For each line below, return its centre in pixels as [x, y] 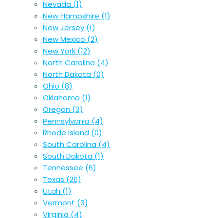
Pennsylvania [67, 121]
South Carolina [71, 145]
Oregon [57, 109]
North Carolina [70, 63]
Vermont [60, 203]
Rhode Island [67, 133]
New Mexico [65, 39]
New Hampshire [72, 16]
